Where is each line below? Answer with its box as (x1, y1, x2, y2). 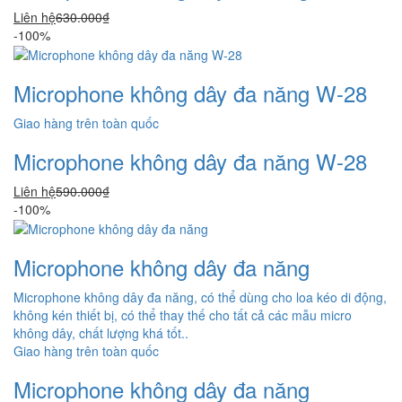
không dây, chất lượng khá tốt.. (13, 324, 188, 343)
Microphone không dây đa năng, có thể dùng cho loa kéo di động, (13, 288, 387, 307)
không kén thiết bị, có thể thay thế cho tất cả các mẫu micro (13, 306, 352, 325)
